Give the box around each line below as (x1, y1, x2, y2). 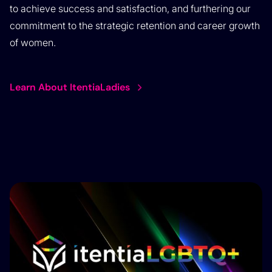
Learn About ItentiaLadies (10, 81, 130, 94)
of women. (10, 36, 56, 49)
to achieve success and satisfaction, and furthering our (10, 2, 251, 15)
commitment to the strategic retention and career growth (10, 19, 260, 32)
